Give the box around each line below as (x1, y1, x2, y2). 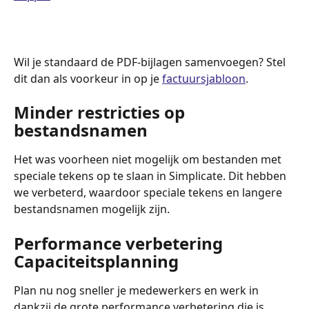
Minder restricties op (14, 101, 189, 124)
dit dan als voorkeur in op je (14, 70, 162, 86)
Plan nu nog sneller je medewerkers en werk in (14, 282, 261, 298)
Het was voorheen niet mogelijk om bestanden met (14, 152, 284, 168)
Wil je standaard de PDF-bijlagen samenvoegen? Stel (14, 54, 288, 70)
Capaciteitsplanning (14, 249, 179, 272)
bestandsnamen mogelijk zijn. (14, 201, 170, 217)
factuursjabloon (162, 70, 246, 86)
